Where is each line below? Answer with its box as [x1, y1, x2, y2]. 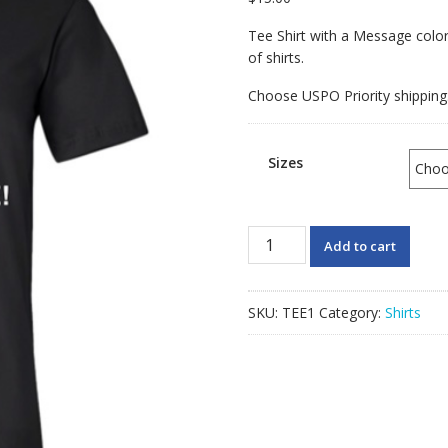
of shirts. [248, 47, 304, 67]
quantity [247, 357, 299, 377]
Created [247, 247, 298, 267]
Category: [319, 302, 385, 322]
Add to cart [324, 236, 397, 255]
